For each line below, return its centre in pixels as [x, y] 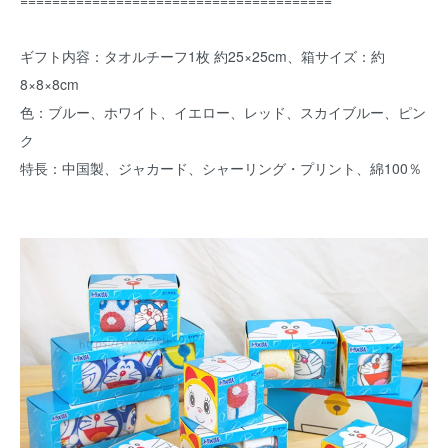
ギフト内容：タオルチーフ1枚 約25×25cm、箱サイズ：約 [202, 56]
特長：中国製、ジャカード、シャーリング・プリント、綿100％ [221, 168]
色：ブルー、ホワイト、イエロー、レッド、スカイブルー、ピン [223, 112]
